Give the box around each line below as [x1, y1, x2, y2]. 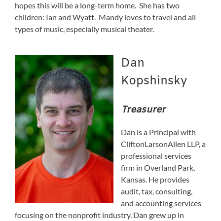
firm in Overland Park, [121, 162, 195, 172]
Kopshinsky [121, 73, 187, 89]
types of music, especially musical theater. [15, 24, 154, 34]
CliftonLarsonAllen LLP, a [121, 139, 206, 148]
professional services [121, 150, 191, 160]
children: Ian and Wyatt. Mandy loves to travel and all [15, 12, 196, 22]
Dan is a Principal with [121, 127, 196, 137]
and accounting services [121, 198, 201, 208]
